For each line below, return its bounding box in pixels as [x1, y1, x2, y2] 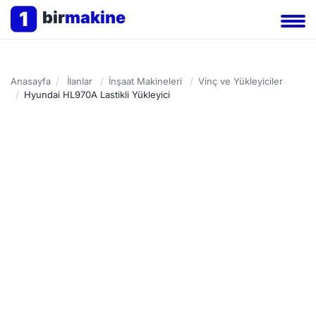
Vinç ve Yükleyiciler [198, 75, 283, 87]
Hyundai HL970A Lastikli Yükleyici [24, 89, 170, 100]
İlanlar [67, 75, 92, 87]
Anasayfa [11, 75, 51, 87]
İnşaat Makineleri [109, 75, 182, 87]
